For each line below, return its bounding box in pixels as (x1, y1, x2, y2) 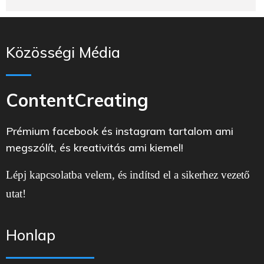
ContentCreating (6, 89, 148, 112)
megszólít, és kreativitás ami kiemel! (6, 141, 183, 155)
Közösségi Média (6, 43, 120, 62)
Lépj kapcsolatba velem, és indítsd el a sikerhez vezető (6, 169, 250, 181)
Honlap (6, 226, 55, 245)
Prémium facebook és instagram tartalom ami (6, 124, 233, 138)
